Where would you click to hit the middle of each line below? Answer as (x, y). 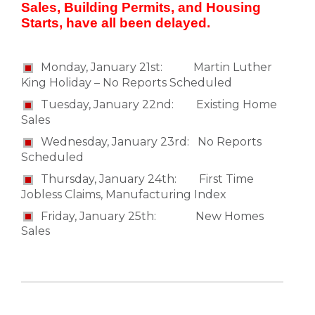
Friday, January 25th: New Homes (152, 216)
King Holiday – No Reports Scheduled (127, 83)
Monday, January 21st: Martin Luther (156, 67)
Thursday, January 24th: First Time (147, 179)
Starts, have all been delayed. (116, 23)
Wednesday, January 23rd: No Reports (151, 142)
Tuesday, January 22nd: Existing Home (159, 105)
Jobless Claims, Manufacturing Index (124, 194)
